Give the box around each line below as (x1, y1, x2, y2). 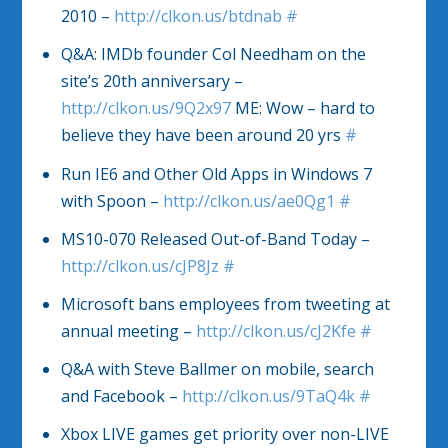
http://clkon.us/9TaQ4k (181, 385, 355, 408)
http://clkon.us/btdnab (113, 5, 282, 28)
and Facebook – (60, 385, 182, 408)
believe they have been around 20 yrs (60, 124, 345, 147)
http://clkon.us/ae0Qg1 (162, 189, 335, 212)
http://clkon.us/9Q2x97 (60, 97, 231, 120)
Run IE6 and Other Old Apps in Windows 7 (60, 162, 372, 185)
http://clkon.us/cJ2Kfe (195, 319, 356, 342)
